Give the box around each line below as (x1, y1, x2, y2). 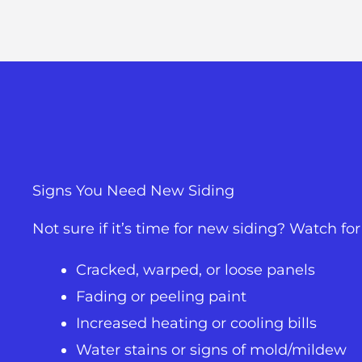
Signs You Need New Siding (32, 182, 234, 200)
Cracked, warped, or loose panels (76, 261, 315, 280)
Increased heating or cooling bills (76, 314, 317, 333)
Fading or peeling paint (76, 288, 246, 306)
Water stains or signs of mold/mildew (76, 341, 347, 360)
